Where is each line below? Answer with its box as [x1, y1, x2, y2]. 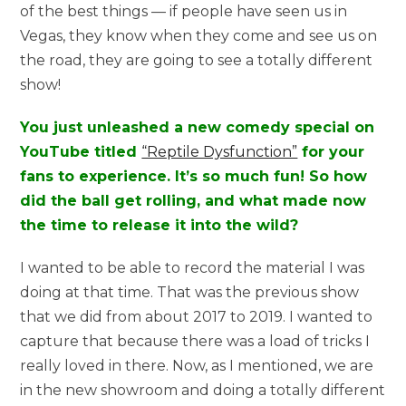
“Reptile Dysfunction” [141, 142, 298, 160]
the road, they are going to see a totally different [20, 51, 373, 69]
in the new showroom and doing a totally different [20, 381, 386, 399]
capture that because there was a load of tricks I [20, 332, 371, 350]
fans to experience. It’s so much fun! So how [20, 167, 368, 185]
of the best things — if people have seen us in [20, 2, 348, 20]
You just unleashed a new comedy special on [20, 118, 375, 136]
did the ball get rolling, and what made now [20, 191, 367, 209]
